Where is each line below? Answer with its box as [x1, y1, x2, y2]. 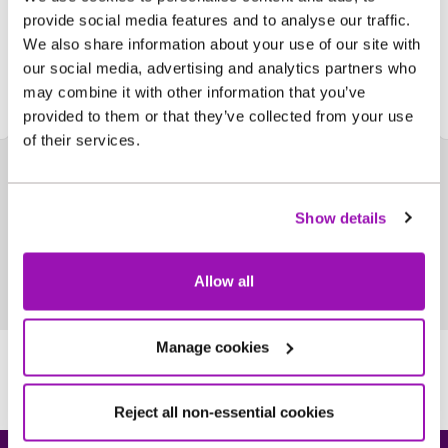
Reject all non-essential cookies [114, 403, 334, 421]
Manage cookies [156, 338, 270, 355]
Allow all [194, 272, 254, 290]
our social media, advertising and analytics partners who [23, 59, 416, 77]
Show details [295, 209, 387, 226]
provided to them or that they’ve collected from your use [23, 107, 413, 125]
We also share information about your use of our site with [23, 35, 421, 53]
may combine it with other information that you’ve [23, 83, 366, 101]
